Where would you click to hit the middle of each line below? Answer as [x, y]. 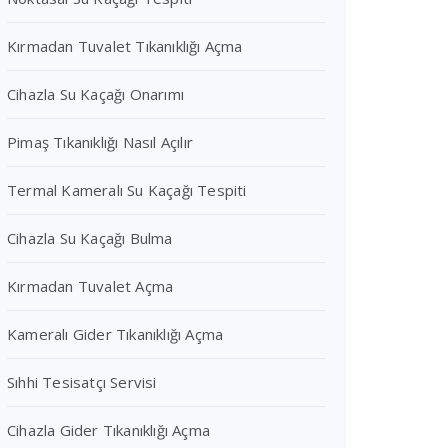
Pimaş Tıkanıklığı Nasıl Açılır [100, 142]
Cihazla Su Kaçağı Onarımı [95, 94]
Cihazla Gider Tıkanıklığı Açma [108, 430]
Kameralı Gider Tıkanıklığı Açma [115, 334]
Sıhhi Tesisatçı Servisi [82, 382]
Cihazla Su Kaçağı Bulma [90, 238]
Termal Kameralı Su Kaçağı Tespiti [127, 190]
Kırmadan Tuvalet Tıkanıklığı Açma [125, 46]
